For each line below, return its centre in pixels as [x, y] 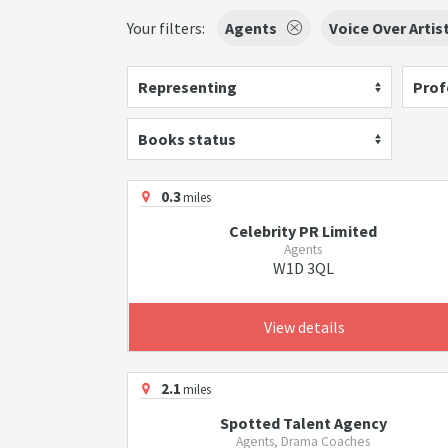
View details [304, 327]
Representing [187, 87]
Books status [187, 139]
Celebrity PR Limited [303, 231]
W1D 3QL [303, 268]
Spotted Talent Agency [303, 423]
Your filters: [166, 28]
